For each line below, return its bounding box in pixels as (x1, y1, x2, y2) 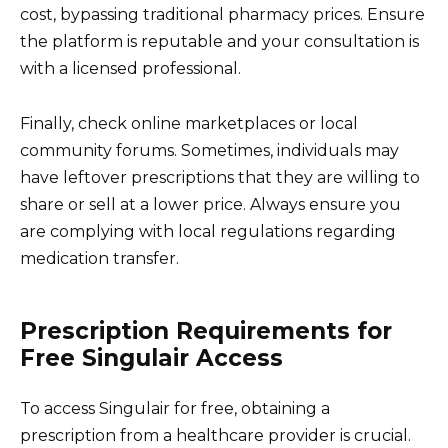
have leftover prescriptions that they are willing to (20, 167, 420, 187)
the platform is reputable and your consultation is (20, 32, 419, 52)
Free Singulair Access (20, 343, 283, 372)
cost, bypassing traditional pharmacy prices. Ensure (20, 5, 425, 25)
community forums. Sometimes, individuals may (20, 140, 399, 160)
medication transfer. (20, 248, 179, 268)
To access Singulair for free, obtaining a (20, 398, 330, 418)
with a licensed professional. (20, 59, 241, 79)
